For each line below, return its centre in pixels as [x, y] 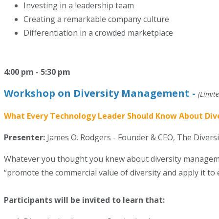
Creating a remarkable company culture [98, 19]
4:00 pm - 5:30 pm [37, 72]
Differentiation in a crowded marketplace [99, 33]
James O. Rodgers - [81, 137]
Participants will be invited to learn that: [84, 200]
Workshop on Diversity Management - [101, 93]
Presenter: [25, 137]
